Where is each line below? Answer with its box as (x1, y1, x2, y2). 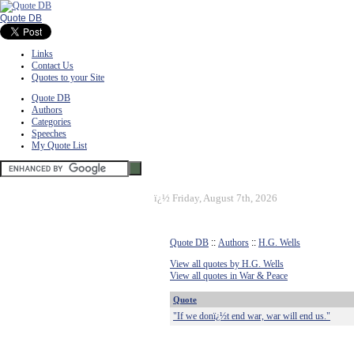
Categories (32, 116, 71, 127)
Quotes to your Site (32, 72, 104, 83)
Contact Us (32, 60, 73, 71)
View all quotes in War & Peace (170, 270, 288, 281)
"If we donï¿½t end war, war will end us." (173, 311, 330, 322)
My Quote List (32, 140, 87, 151)
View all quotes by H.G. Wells (170, 258, 284, 269)
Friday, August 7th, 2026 (172, 192, 277, 204)
